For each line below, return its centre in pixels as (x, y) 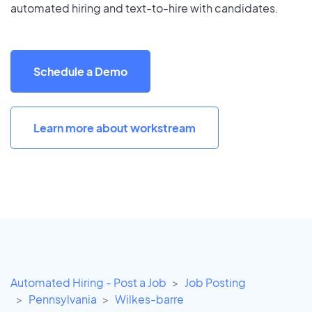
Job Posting (215, 283)
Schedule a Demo (80, 71)
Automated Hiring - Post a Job (88, 283)
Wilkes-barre (149, 299)
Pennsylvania (63, 299)
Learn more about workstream (115, 127)
